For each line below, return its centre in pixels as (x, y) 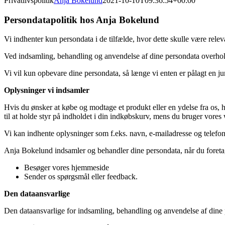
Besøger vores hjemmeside (67, 168)
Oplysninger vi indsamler (47, 90)
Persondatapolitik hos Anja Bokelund (82, 20)
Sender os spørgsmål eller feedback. (81, 177)
